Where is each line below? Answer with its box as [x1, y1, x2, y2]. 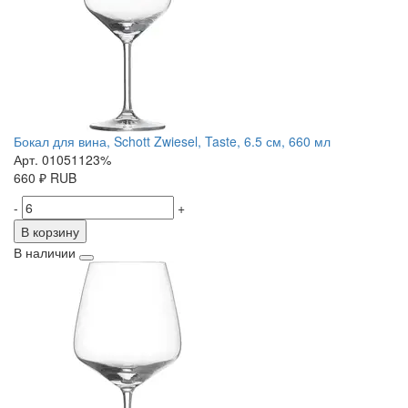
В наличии [14, 243, 76, 262]
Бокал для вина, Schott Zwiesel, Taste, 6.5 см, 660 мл [14, 132, 331, 151]
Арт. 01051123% [14, 150, 111, 169]
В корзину [21, 222, 79, 241]
